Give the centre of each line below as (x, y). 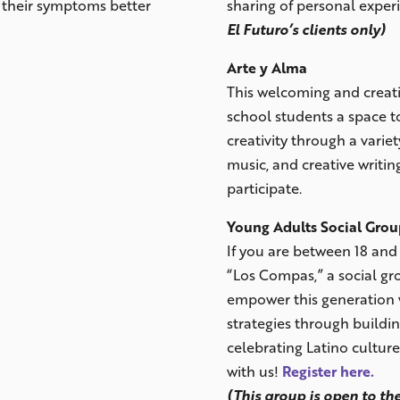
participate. (264, 187)
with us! (254, 371)
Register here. (328, 371)
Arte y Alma (267, 67)
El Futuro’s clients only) (306, 29)
